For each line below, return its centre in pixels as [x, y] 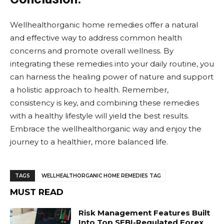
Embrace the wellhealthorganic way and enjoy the [106, 129]
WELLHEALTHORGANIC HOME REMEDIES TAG [101, 176]
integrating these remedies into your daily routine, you [112, 64]
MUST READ [37, 192]
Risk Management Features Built [144, 213]
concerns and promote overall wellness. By [92, 51]
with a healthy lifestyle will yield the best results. [99, 116]
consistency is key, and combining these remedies [104, 103]
